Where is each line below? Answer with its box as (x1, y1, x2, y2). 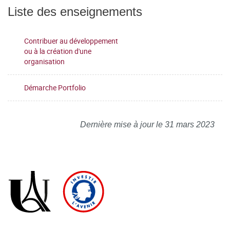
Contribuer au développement (24, 35, 118, 46)
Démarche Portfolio (24, 82, 86, 92)
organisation (24, 56, 65, 66)
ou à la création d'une (24, 46, 91, 56)
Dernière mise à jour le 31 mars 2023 (80, 120, 215, 129)
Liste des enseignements (8, 4, 142, 18)
